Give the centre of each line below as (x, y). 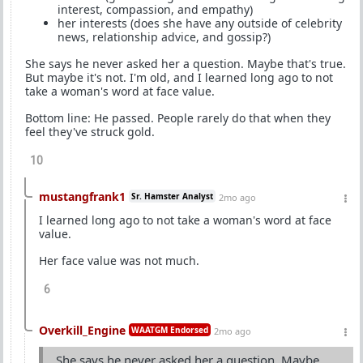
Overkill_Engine (82, 330)
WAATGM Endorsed (170, 330)
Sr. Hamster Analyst (172, 196)
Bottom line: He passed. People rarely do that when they (178, 118)
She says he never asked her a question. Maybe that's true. (186, 64)
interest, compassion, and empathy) (155, 9)
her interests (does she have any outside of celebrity (200, 23)
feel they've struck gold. (90, 132)
